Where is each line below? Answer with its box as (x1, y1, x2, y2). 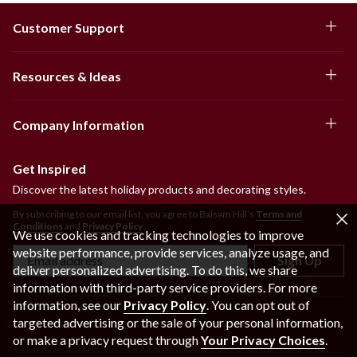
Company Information (13, 117, 144, 133)
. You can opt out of (206, 297, 310, 312)
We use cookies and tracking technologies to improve (13, 227, 304, 242)
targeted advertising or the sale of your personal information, (13, 315, 343, 330)
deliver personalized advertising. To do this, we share (13, 262, 297, 277)
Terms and (256, 207, 302, 220)
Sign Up (277, 252, 322, 268)
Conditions (13, 219, 63, 232)
